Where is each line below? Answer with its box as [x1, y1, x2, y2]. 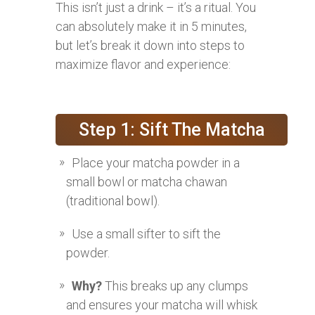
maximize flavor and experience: [56, 56, 231, 72]
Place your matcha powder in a [72, 155, 240, 170]
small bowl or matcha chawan [66, 174, 227, 189]
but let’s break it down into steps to [56, 37, 245, 53]
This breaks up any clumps [102, 278, 248, 293]
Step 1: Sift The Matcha [78, 119, 265, 140]
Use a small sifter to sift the [72, 226, 221, 241]
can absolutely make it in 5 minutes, [56, 18, 247, 34]
